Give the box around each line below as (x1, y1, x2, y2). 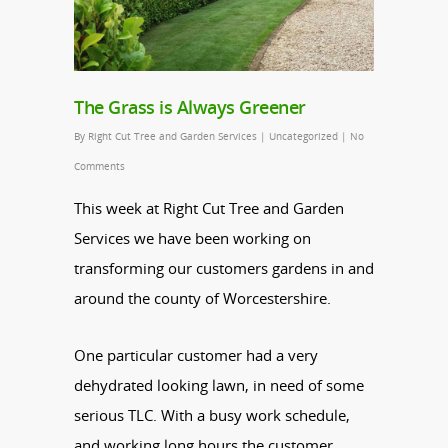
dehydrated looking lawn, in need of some (74, 374, 364, 395)
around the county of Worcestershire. (74, 287, 331, 308)
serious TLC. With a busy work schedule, (74, 404, 350, 425)
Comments (74, 158, 125, 173)
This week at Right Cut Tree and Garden (74, 197, 344, 218)
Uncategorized (269, 128, 338, 143)
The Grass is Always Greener (74, 94, 306, 119)
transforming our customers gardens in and (74, 257, 374, 278)
